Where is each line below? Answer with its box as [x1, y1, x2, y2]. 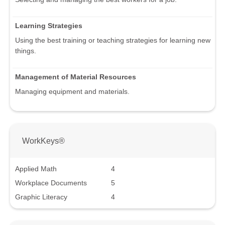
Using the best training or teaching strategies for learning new [15, 36, 210, 45]
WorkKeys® [22, 136, 65, 146]
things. [15, 47, 36, 55]
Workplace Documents [15, 178, 87, 187]
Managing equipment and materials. [15, 87, 130, 96]
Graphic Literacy [15, 192, 67, 201]
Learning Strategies [15, 22, 82, 30]
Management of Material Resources [15, 73, 136, 81]
